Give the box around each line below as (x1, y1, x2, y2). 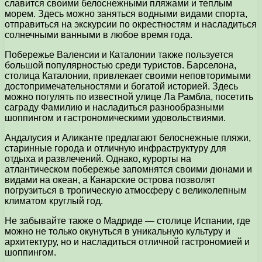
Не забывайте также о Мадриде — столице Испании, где (5, 215, 250, 226)
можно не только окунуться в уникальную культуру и (5, 226, 230, 236)
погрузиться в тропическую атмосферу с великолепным (5, 185, 247, 195)
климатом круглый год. (5, 195, 103, 206)
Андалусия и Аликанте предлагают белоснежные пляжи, (5, 132, 251, 143)
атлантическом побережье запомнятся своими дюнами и (5, 164, 252, 174)
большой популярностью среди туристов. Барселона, (5, 60, 236, 70)
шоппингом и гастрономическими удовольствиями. (5, 112, 226, 123)
